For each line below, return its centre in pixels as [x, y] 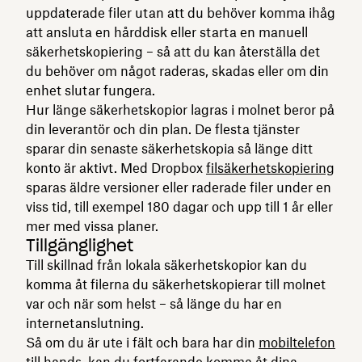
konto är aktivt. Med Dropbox [116, 168]
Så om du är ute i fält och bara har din [142, 342]
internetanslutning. [85, 323]
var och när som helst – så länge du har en [154, 303]
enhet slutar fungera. [90, 90]
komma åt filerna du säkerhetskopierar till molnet [176, 284]
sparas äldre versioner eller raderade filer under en [179, 187]
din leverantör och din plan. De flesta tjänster [163, 129]
